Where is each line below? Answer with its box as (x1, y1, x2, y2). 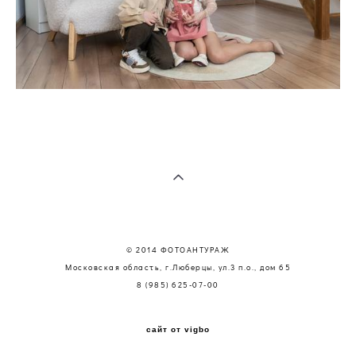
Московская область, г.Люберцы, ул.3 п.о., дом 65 (65, 261, 291, 273)
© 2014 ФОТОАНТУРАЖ (126, 244, 230, 255)
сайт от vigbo (146, 324, 210, 334)
